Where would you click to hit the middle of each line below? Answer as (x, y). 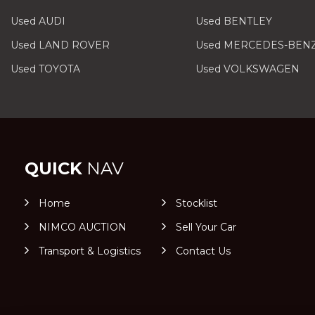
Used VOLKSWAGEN (247, 69)
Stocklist (196, 203)
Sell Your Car (206, 227)
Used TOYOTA (45, 69)
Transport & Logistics (90, 251)
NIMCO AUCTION (83, 227)
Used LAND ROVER (60, 45)
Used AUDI (38, 21)
